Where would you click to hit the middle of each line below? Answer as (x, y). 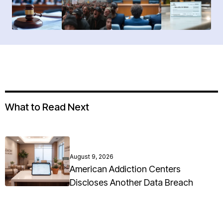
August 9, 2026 (92, 157)
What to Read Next (47, 107)
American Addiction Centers (125, 169)
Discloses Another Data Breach (131, 183)
